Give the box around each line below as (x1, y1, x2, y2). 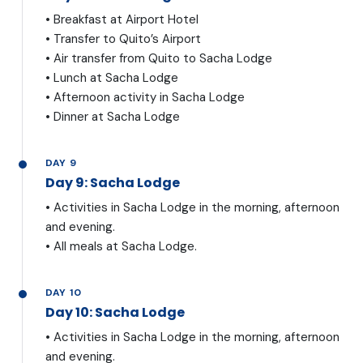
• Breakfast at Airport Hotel (45, 11, 199, 28)
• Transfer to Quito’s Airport (45, 31, 201, 48)
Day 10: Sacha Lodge (45, 302, 185, 322)
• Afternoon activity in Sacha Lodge (45, 89, 245, 106)
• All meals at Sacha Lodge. (45, 237, 197, 254)
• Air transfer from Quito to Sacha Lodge (45, 50, 272, 67)
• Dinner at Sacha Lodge (45, 109, 180, 126)
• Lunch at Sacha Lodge (45, 70, 178, 87)
